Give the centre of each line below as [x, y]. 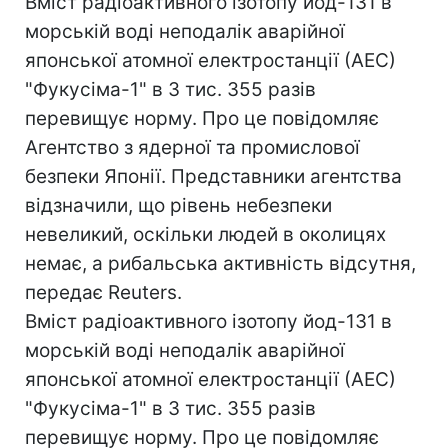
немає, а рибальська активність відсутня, [220, 263]
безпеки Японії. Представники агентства [213, 176]
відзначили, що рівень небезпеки [178, 205]
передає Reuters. [103, 292]
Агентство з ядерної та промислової [192, 147]
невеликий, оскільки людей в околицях [205, 234]
